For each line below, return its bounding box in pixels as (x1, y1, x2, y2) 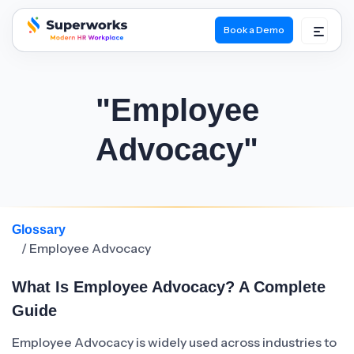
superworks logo (24, 44, 123, 61)
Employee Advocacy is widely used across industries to (12, 334, 337, 350)
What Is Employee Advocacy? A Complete (12, 278, 326, 296)
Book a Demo (224, 24, 284, 36)
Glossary (12, 223, 66, 236)
